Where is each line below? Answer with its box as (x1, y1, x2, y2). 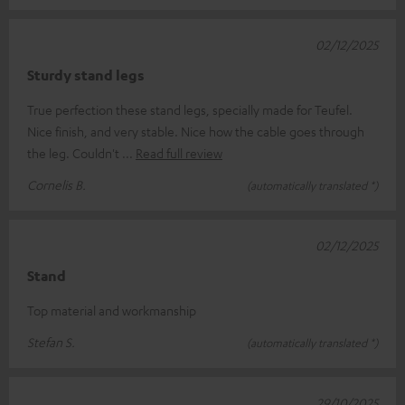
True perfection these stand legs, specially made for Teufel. (27, 100, 353, 118)
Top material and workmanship (27, 301, 196, 318)
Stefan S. (27, 333, 75, 350)
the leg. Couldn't (27, 144, 122, 161)
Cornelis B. (27, 175, 86, 193)
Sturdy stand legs (27, 65, 145, 84)
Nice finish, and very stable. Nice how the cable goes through (27, 122, 364, 139)
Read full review (136, 144, 222, 161)
